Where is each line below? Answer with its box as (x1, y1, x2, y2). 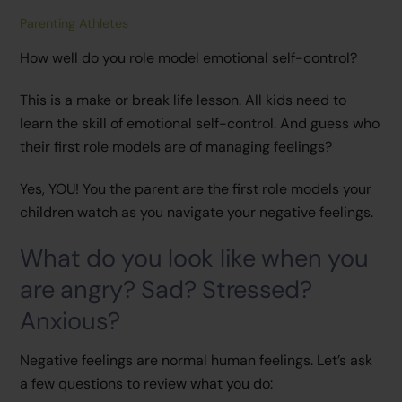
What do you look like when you (20, 242, 369, 275)
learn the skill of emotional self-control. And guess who (20, 113, 380, 133)
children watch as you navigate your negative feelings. (20, 202, 374, 222)
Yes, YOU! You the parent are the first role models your (20, 179, 372, 198)
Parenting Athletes (20, 14, 129, 31)
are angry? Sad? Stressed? (20, 274, 312, 306)
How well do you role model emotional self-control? (20, 48, 358, 67)
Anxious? (20, 305, 120, 337)
